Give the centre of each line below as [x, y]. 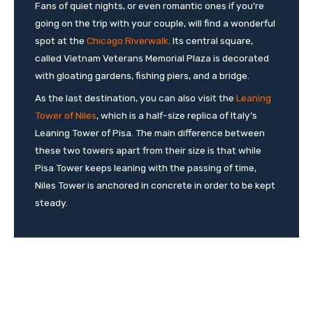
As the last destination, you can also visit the [136, 97]
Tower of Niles [66, 115]
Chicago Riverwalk [128, 41]
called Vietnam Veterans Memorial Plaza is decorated [152, 58]
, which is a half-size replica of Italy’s [177, 115]
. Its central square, [211, 41]
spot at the [61, 41]
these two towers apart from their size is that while [148, 150]
